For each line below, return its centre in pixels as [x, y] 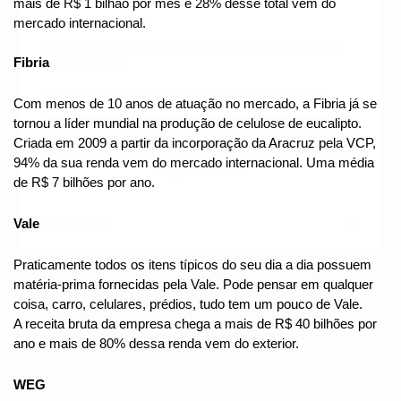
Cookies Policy [176, 94]
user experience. [84, 65]
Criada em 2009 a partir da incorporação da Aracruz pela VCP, [195, 144]
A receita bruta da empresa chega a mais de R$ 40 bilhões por [195, 324]
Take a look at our [90, 94]
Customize [75, 225]
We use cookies [95, 21]
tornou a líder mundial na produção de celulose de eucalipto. [188, 124]
